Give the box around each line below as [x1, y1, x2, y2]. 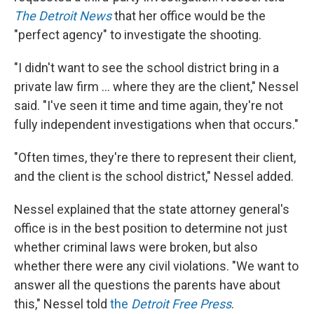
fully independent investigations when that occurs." [14, 117, 299, 132]
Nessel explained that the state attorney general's [14, 202, 289, 217]
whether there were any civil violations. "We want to [14, 259, 299, 273]
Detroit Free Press [131, 296, 231, 311]
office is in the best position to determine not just [14, 221, 287, 235]
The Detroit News [14, 8, 111, 23]
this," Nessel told [14, 296, 110, 311]
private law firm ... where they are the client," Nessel [14, 79, 299, 94]
